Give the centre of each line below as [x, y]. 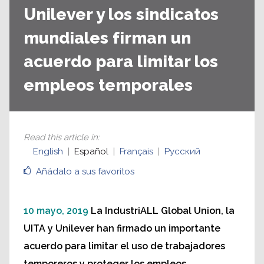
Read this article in [61, 137]
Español [91, 151]
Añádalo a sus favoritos [85, 171]
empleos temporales [108, 85]
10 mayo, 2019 [56, 211]
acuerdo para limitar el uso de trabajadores [124, 246]
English [48, 151]
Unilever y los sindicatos [121, 14]
